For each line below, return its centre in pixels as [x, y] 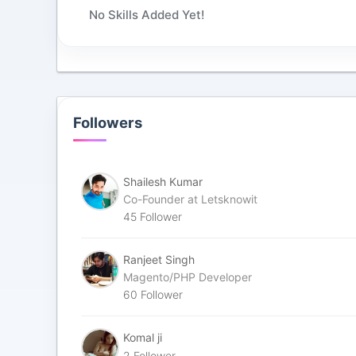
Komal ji [143, 338]
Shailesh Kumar [163, 182]
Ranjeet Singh [159, 260]
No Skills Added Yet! [147, 15]
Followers [108, 123]
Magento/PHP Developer [188, 277]
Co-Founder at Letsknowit [191, 199]
